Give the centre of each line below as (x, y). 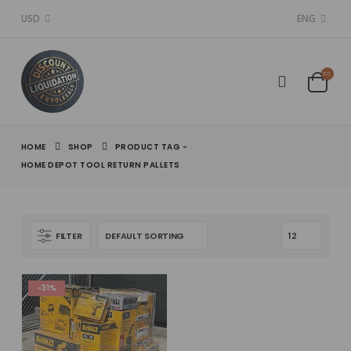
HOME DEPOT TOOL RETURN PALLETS (100, 165)
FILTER (69, 235)
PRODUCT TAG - (152, 147)
